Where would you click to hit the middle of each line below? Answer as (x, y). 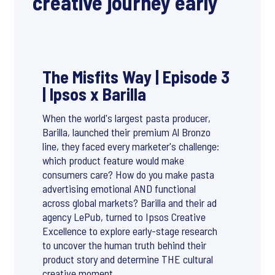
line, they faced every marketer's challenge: (131, 146)
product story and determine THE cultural (128, 259)
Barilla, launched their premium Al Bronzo (126, 132)
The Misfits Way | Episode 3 (136, 76)
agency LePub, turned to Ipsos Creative (124, 216)
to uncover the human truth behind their (124, 245)
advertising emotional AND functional (119, 188)
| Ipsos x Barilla (94, 94)
